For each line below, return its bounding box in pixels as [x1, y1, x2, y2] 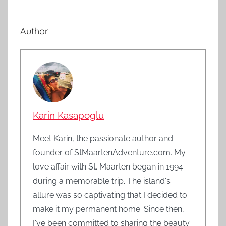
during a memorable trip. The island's [33, 176, 171, 186]
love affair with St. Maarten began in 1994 [33, 161, 183, 172]
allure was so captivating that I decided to [33, 190, 187, 200]
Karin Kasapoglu [33, 109, 104, 121]
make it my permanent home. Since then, [33, 204, 184, 214]
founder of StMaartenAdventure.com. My [33, 147, 186, 157]
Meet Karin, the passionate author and [33, 133, 173, 143]
